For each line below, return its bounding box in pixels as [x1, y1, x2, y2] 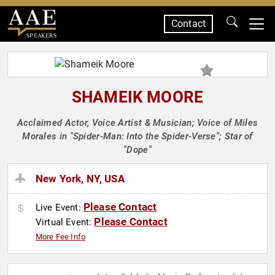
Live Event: [36, 202, 83, 214]
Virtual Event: [36, 217, 95, 228]
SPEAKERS [26, 31, 56, 39]
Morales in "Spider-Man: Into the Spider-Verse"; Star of [22, 131, 253, 142]
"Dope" [123, 144, 152, 155]
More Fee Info [36, 232, 86, 242]
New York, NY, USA [36, 172, 125, 185]
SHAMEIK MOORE [71, 88, 204, 106]
